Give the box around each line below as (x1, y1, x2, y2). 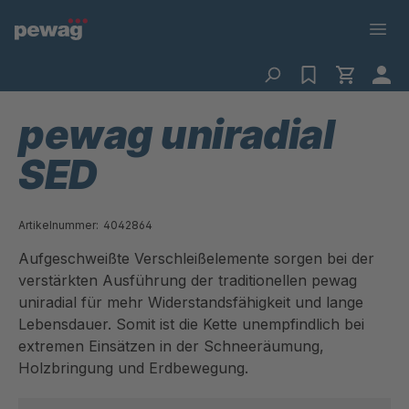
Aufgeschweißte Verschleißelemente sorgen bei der (18, 249, 374, 267)
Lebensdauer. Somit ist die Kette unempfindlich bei (18, 315, 364, 333)
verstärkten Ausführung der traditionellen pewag (18, 271, 357, 289)
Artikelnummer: (18, 218, 99, 232)
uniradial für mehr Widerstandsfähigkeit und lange (18, 293, 363, 311)
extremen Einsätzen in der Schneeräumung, (18, 337, 324, 355)
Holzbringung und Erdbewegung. (18, 359, 248, 377)
